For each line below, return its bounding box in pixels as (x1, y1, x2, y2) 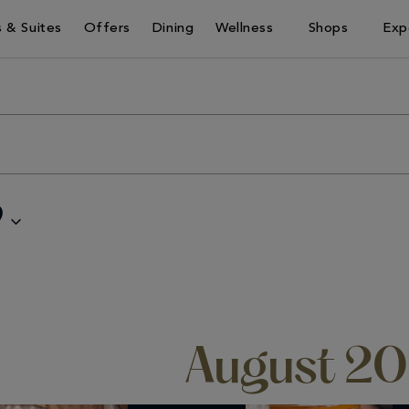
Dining (152, 22, 194, 36)
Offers (83, 22, 131, 36)
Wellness (215, 22, 274, 36)
